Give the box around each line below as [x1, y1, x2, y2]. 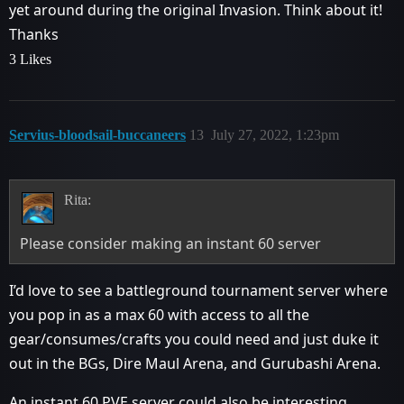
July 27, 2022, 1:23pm [211, 126, 339, 142]
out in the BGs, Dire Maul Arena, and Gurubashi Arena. [9, 353, 381, 373]
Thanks [9, 23, 59, 44]
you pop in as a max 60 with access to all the [9, 304, 309, 325]
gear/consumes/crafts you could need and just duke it [9, 328, 379, 349]
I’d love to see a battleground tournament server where [9, 280, 388, 300]
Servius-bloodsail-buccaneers [9, 126, 186, 142]
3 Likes [9, 50, 51, 67]
